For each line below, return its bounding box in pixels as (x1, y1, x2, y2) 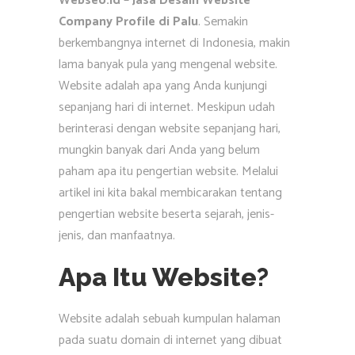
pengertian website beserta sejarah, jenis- (59, 204, 274, 225)
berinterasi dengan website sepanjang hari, (59, 118, 281, 139)
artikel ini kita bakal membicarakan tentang (59, 182, 282, 204)
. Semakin (198, 11, 248, 32)
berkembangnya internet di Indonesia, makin (59, 32, 290, 54)
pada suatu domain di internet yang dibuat (59, 330, 282, 351)
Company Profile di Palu (59, 11, 198, 32)
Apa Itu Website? (59, 262, 269, 292)
